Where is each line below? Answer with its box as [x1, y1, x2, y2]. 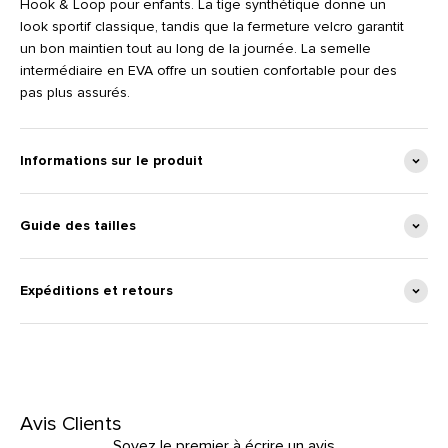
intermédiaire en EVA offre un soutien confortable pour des [20, 62, 397, 79]
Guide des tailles [20, 217, 136, 234]
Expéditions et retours [20, 282, 173, 299]
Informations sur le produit [20, 152, 203, 169]
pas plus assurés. [20, 84, 130, 101]
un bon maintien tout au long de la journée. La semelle [20, 40, 371, 57]
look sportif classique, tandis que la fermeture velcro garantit [20, 18, 404, 35]
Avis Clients [20, 412, 122, 436]
